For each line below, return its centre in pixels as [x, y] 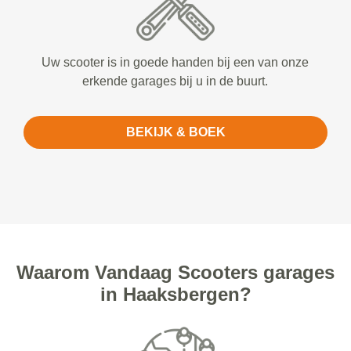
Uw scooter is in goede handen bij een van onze [175, 62]
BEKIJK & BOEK [175, 132]
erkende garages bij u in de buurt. [175, 81]
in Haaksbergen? [175, 294]
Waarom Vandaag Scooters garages [175, 272]
